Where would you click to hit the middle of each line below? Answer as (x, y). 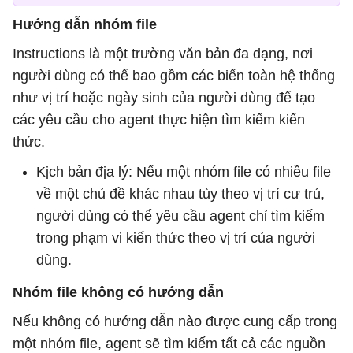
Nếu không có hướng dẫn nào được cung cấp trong (175, 321)
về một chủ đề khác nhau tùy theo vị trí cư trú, (180, 194)
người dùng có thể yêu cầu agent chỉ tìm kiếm (180, 216)
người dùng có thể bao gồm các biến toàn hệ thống (174, 76)
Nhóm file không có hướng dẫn (118, 292)
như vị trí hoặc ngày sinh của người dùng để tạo (164, 98)
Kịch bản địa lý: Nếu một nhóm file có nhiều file (184, 172)
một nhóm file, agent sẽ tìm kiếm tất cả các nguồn (169, 344)
